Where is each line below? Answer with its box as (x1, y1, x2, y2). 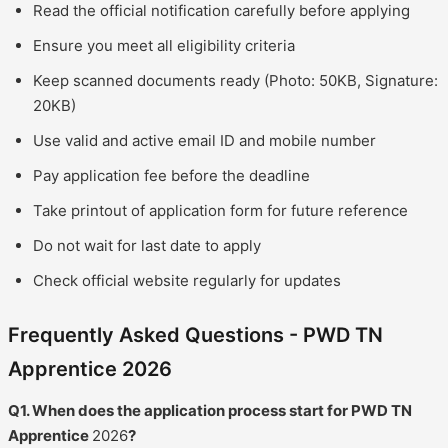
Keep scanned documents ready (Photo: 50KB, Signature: (33, 70, 438, 90)
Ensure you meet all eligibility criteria (33, 35, 295, 55)
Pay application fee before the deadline (33, 165, 310, 185)
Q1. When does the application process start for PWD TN (8, 400, 412, 420)
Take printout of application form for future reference (33, 200, 408, 220)
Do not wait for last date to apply (33, 235, 261, 255)
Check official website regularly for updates (33, 270, 341, 290)
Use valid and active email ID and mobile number (33, 130, 376, 150)
